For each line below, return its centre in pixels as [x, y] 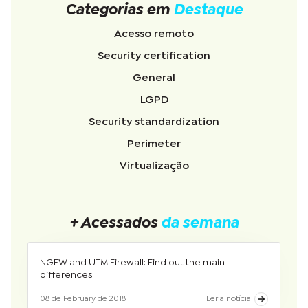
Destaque [208, 10]
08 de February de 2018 [83, 299]
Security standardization [154, 122]
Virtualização [154, 166]
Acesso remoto [154, 34]
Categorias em [119, 10]
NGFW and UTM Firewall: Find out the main [132, 262]
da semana [200, 223]
